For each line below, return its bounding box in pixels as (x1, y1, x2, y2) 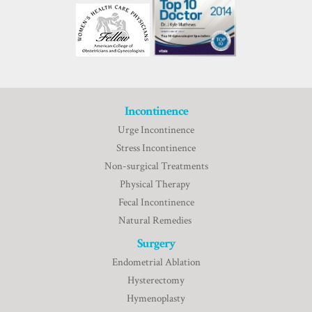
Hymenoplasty (127, 291, 185, 305)
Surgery (136, 235, 175, 251)
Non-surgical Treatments (104, 159, 208, 173)
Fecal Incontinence (118, 195, 194, 209)
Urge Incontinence (118, 123, 194, 136)
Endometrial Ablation (111, 255, 201, 269)
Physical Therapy (120, 177, 192, 191)
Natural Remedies (118, 213, 194, 227)
